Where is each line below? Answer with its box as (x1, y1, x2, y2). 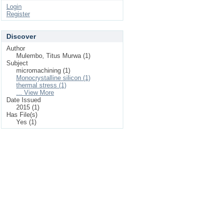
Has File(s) (6, 111, 37, 118)
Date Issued (6, 96, 41, 104)
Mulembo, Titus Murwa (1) (16, 52, 90, 59)
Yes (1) (16, 118, 36, 126)
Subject (6, 59, 28, 67)
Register (6, 10, 30, 18)
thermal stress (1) (16, 82, 66, 89)
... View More (16, 89, 54, 96)
